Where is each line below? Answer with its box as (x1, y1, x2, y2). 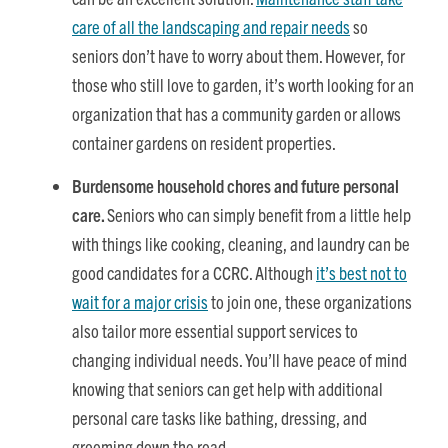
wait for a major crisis (72, 289, 208, 313)
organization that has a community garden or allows (72, 102, 401, 126)
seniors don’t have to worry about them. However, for (72, 44, 405, 68)
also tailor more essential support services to (72, 318, 358, 342)
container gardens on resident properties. (72, 131, 336, 155)
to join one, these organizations (208, 289, 412, 313)
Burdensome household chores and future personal (72, 173, 399, 197)
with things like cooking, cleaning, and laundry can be (72, 231, 410, 255)
